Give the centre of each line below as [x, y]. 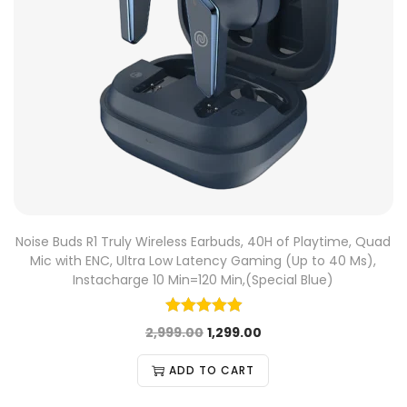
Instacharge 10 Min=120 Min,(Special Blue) [203, 280]
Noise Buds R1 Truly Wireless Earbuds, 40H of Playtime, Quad [203, 242]
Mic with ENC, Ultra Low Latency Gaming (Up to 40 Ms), [203, 261]
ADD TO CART [212, 370]
